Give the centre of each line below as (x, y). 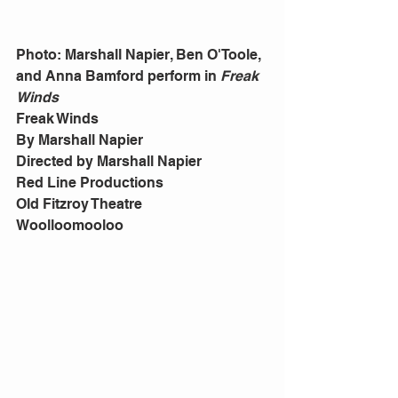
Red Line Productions (92, 182)
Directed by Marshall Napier (111, 161)
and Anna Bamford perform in (118, 76)
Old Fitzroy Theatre (81, 203)
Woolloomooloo (72, 225)
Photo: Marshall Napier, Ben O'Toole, (140, 54)
